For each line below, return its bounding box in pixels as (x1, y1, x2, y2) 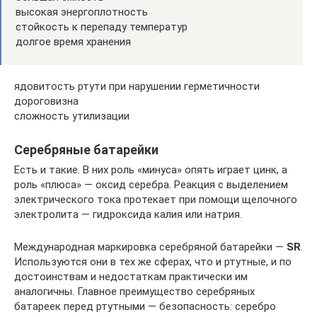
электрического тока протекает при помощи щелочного (14, 193, 297, 207)
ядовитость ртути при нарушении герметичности (14, 80, 260, 93)
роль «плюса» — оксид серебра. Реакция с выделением (14, 178, 288, 192)
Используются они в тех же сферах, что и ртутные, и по (14, 255, 292, 269)
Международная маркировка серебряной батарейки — (14, 241, 287, 254)
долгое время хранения (16, 35, 131, 49)
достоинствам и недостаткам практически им (14, 270, 248, 284)
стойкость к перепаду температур (16, 21, 188, 34)
